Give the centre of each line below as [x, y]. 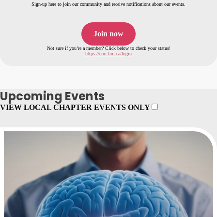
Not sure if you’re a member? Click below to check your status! [108, 48]
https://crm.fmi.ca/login [108, 54]
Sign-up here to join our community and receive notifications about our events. [108, 4]
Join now [108, 34]
